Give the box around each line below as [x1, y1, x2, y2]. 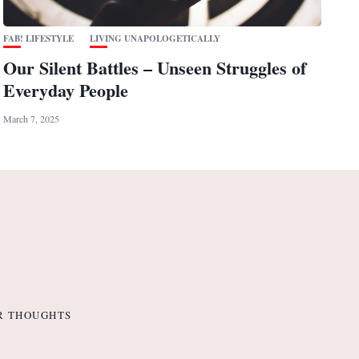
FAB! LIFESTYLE [3, 32, 75, 46]
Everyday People [3, 77, 129, 104]
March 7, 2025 [3, 112, 60, 126]
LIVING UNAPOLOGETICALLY [90, 32, 221, 46]
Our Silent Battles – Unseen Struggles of [3, 54, 307, 82]
